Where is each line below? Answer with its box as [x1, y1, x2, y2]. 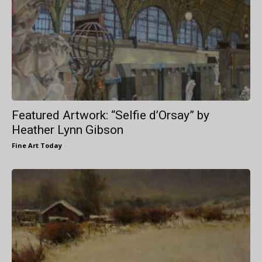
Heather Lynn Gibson [12, 123, 123, 137]
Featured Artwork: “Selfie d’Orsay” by [12, 108, 209, 123]
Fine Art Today [12, 141, 62, 150]
